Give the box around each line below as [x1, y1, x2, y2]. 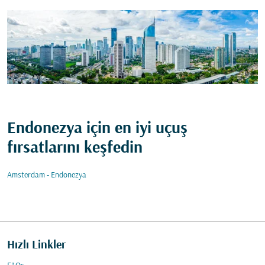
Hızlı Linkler [7, 239, 66, 252]
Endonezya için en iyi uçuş [7, 120, 188, 138]
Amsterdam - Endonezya [7, 171, 86, 180]
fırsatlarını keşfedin [7, 140, 143, 157]
